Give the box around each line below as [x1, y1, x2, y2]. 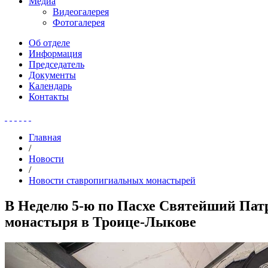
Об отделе [29, 38, 70, 48]
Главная [29, 132, 61, 142]
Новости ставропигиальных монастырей [29, 175, 196, 185]
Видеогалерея [53, 7, 109, 17]
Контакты [29, 92, 69, 102]
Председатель [29, 59, 84, 69]
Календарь [29, 81, 72, 91]
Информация [29, 48, 82, 59]
